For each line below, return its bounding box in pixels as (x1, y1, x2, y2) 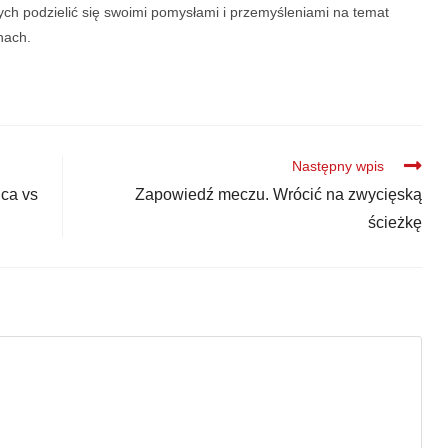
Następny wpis (291, 157, 384, 174)
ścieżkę (367, 213, 422, 231)
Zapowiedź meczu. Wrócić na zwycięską (134, 185, 422, 203)
